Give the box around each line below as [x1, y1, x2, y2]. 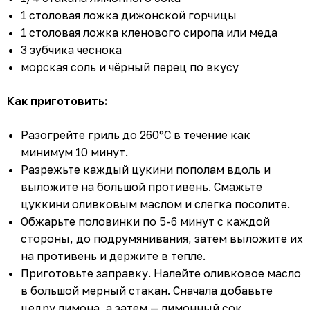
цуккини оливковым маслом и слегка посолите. [21, 197, 290, 212]
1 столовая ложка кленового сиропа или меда [21, 26, 277, 40]
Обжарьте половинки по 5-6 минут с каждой [21, 215, 270, 229]
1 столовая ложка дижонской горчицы [21, 8, 237, 23]
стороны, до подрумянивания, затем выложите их [21, 232, 303, 246]
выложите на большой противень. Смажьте [21, 180, 262, 194]
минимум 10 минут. [21, 145, 128, 160]
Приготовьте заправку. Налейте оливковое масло [21, 266, 301, 281]
